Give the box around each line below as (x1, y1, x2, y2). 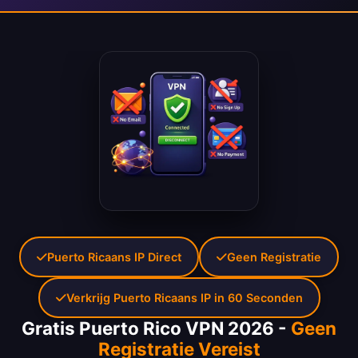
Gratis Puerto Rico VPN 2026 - (22, 317, 291, 340)
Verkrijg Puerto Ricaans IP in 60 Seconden (66, 291, 303, 305)
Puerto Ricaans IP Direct (47, 250, 181, 265)
